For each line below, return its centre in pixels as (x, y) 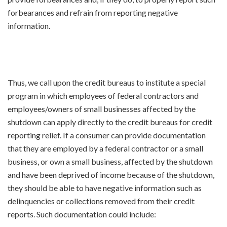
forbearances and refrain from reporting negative (93, 12)
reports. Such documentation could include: (82, 214)
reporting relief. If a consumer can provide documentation (107, 135)
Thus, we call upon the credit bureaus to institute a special (107, 82)
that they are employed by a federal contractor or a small (105, 148)
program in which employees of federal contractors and (103, 95)
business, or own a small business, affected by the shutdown (110, 161)
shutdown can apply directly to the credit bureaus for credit (110, 122)
